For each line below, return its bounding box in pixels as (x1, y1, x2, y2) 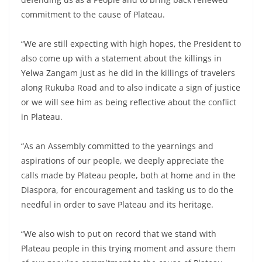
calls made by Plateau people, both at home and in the (21, 170, 236, 181)
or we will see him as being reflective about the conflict (21, 96, 236, 108)
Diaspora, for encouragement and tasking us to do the (21, 184, 233, 196)
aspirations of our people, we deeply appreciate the (21, 155, 224, 167)
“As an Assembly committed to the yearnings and (21, 140, 213, 152)
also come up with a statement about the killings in (21, 53, 222, 64)
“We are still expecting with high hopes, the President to (21, 38, 241, 50)
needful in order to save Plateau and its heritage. (21, 199, 213, 211)
